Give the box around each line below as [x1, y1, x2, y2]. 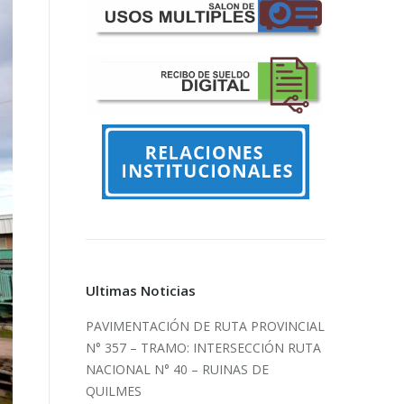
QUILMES [86, 381, 142, 399]
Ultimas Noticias [86, 280, 197, 299]
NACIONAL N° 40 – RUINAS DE [86, 360, 270, 378]
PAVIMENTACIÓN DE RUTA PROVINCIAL [86, 317, 326, 335]
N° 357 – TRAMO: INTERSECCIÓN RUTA [86, 338, 322, 356]
